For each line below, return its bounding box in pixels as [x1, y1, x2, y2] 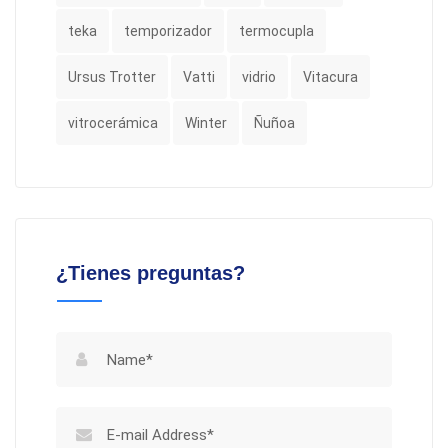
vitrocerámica [68, 115, 158, 131]
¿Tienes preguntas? [56, 262, 245, 284]
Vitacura [303, 69, 358, 85]
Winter [185, 115, 227, 131]
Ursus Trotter [68, 69, 156, 85]
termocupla [239, 23, 314, 39]
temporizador [124, 23, 212, 39]
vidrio [242, 69, 276, 85]
